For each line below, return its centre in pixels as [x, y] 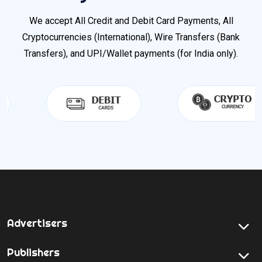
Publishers [33, 252]
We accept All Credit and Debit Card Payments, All [131, 20]
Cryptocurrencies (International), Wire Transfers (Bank [131, 37]
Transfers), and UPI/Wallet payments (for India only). [131, 53]
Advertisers [37, 223]
